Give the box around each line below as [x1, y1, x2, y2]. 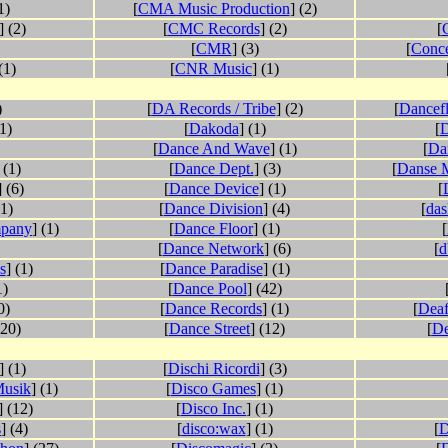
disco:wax [181, 420, 246, 438]
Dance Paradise [164, 260, 263, 278]
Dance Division [164, 200, 263, 218]
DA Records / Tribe [151, 100, 276, 118]
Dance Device [168, 180, 259, 198]
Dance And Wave [157, 140, 270, 158]
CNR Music [175, 60, 252, 78]
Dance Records [165, 300, 262, 318]
